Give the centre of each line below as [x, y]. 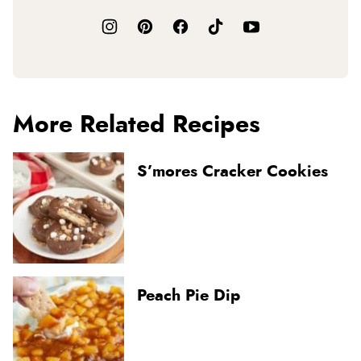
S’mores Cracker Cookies [232, 171]
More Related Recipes [137, 124]
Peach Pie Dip [189, 295]
